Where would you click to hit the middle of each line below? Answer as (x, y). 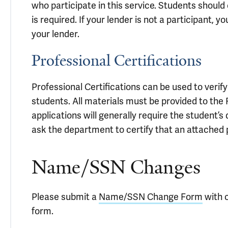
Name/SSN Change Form (151, 197)
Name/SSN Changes (116, 167)
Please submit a (65, 197)
